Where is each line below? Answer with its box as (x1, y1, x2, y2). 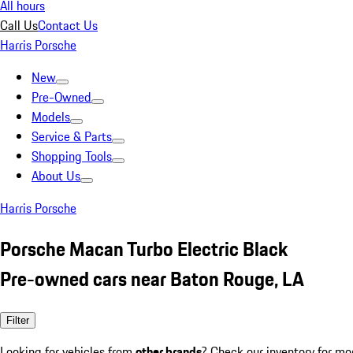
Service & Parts (32, 127, 112, 146)
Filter (6, 314, 29, 326)
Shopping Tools (32, 147, 112, 165)
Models (32, 107, 70, 126)
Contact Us (38, 16, 98, 35)
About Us (32, 166, 80, 185)
